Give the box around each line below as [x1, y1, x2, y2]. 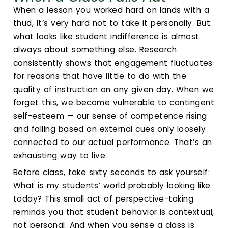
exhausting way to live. [13, 150, 107, 161]
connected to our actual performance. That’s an [13, 136, 212, 148]
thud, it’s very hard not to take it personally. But [13, 17, 211, 28]
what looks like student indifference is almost [13, 31, 199, 42]
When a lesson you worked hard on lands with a [13, 4, 210, 15]
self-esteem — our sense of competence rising [13, 110, 207, 121]
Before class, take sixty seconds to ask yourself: [13, 167, 210, 178]
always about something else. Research [13, 44, 177, 55]
